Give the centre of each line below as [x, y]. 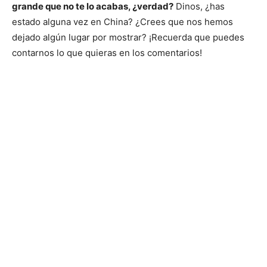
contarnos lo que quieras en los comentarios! [107, 52]
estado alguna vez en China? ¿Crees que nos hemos [122, 21]
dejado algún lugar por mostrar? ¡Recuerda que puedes [128, 37]
